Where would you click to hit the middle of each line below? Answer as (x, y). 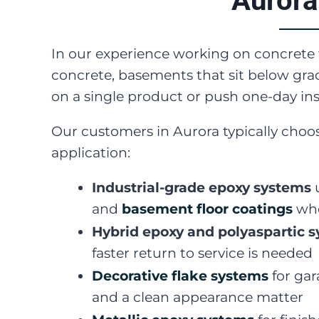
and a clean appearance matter (198, 297)
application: (91, 153)
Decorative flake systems (180, 276)
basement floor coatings (207, 209)
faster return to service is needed (202, 253)
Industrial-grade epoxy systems (202, 188)
